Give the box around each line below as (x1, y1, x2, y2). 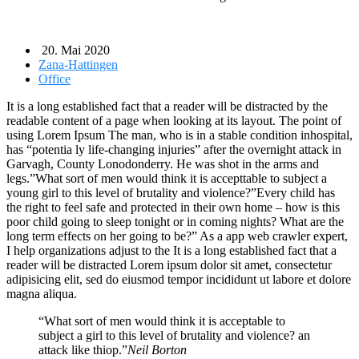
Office (38, 71, 71, 86)
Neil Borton (127, 342, 187, 357)
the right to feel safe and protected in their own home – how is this (6, 200, 340, 214)
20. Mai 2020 (38, 42, 110, 57)
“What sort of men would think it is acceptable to (38, 313, 285, 328)
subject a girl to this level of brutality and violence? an (38, 328, 310, 342)
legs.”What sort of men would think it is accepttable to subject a (6, 171, 327, 185)
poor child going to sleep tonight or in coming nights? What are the (6, 214, 344, 228)
